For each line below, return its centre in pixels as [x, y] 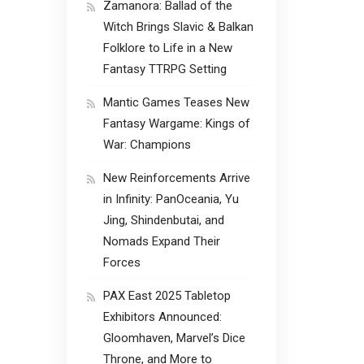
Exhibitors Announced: [162, 316]
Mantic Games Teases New [176, 102]
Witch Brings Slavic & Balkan [178, 26]
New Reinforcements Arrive [177, 178]
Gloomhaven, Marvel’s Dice [174, 338]
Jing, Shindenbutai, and [164, 220]
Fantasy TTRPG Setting [165, 69]
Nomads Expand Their [162, 241]
